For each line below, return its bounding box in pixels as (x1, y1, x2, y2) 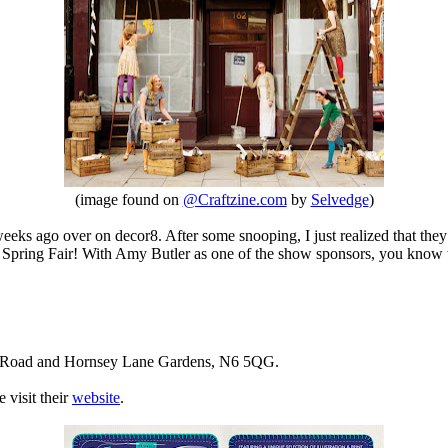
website (72, 389, 120, 407)
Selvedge (310, 191, 369, 209)
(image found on (74, 191, 183, 209)
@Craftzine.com (182, 191, 287, 209)
